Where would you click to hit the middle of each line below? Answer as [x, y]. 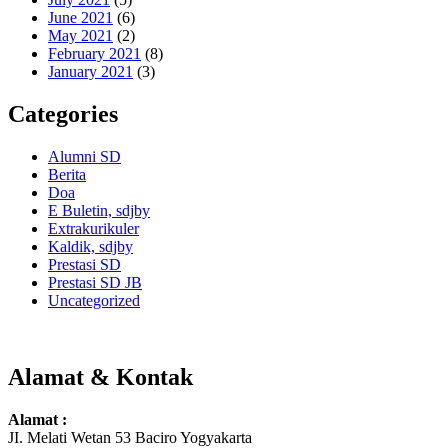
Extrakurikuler [93, 228]
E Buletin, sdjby [99, 210]
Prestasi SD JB [95, 282]
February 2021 [94, 54]
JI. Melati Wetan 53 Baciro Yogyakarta [130, 437]
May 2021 [80, 36]
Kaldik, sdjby [90, 246]
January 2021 [90, 72]
